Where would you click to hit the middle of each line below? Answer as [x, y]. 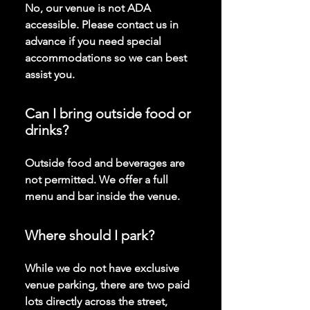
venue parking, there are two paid [107, 285]
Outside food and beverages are [105, 163]
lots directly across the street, [96, 301]
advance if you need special [93, 41]
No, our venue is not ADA [88, 8]
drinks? [47, 130]
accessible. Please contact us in [102, 25]
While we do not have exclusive [102, 268]
